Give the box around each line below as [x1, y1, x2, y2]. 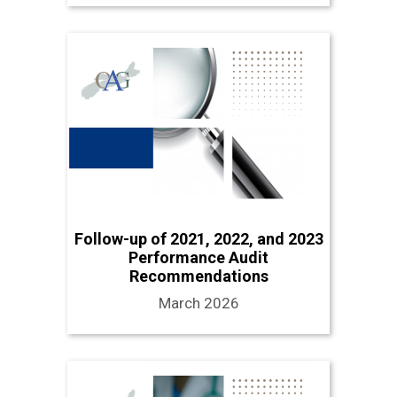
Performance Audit [128, 248, 269, 268]
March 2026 [158, 294, 239, 313]
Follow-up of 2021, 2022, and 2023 [74, 230, 323, 249]
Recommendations [128, 267, 269, 286]
